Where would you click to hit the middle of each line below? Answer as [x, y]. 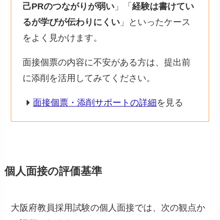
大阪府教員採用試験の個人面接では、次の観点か [108, 208]
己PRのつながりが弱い [68, 6]
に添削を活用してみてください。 [89, 78]
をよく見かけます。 [62, 38]
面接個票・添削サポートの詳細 [95, 102]
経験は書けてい [163, 6]
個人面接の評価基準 [53, 172]
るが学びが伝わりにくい [71, 22]
